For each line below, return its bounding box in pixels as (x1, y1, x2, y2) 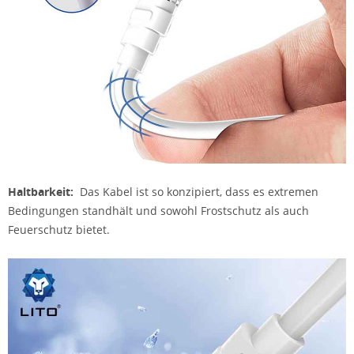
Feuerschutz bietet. (8, 221, 110, 237)
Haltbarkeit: (8, 183, 73, 199)
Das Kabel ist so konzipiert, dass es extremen (73, 183, 318, 199)
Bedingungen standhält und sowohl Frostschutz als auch (8, 202, 309, 218)
